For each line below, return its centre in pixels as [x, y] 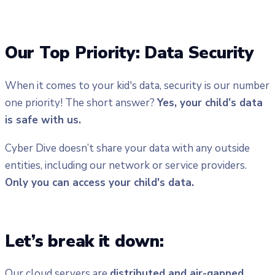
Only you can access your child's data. [99, 183]
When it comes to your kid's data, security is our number [137, 85]
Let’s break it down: [84, 241]
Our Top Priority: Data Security [130, 53]
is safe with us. [43, 120]
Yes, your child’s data [210, 103]
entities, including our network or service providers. [126, 166]
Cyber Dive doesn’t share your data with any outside [127, 149]
